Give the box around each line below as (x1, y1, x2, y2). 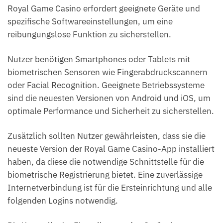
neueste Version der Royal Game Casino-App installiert (7, 143, 215, 155)
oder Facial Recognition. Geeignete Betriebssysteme (7, 80, 205, 91)
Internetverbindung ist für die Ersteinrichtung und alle (7, 182, 212, 194)
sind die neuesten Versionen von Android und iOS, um (7, 93, 211, 104)
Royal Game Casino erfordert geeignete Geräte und (7, 2, 200, 14)
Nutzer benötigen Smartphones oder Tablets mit (7, 54, 190, 65)
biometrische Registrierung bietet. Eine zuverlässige (7, 169, 203, 181)
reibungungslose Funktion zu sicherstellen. (7, 28, 171, 40)
